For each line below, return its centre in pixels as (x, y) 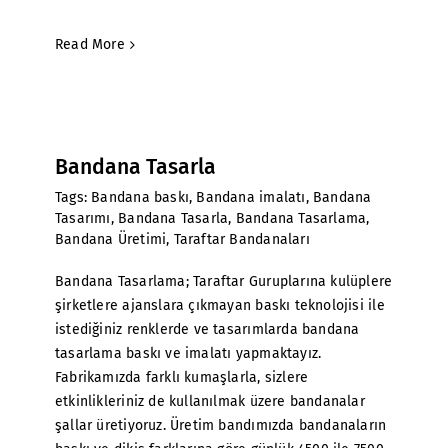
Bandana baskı (140, 197)
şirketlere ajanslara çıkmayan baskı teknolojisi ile (220, 305)
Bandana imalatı (251, 197)
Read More (90, 45)
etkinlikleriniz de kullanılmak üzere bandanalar (210, 401)
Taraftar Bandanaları (241, 239)
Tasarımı (83, 218)
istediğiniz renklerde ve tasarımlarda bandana (207, 329)
